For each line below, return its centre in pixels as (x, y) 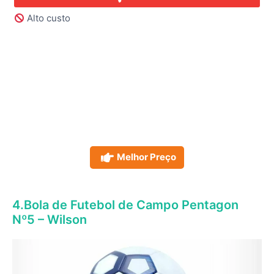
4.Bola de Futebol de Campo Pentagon (125, 205)
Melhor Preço (146, 157)
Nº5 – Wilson (50, 220)
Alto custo (48, 18)
